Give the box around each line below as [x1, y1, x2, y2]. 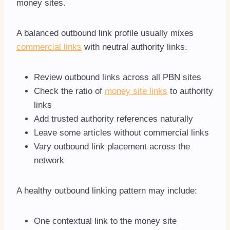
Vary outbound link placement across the [34, 142, 190, 152]
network [34, 156, 64, 166]
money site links [105, 86, 167, 97]
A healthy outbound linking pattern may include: [16, 186, 197, 196]
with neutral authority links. [82, 42, 187, 52]
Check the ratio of [34, 86, 105, 97]
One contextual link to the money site [34, 216, 177, 226]
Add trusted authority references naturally [34, 114, 193, 124]
